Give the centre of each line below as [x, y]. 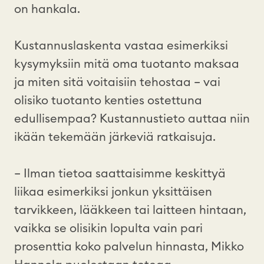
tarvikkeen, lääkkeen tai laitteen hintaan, [130, 210]
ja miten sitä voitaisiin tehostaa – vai [117, 82]
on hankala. [49, 9]
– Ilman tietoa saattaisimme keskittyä [120, 174]
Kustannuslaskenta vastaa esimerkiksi [121, 46]
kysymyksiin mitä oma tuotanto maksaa [127, 64]
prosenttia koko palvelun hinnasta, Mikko [129, 247]
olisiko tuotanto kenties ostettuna [108, 100]
